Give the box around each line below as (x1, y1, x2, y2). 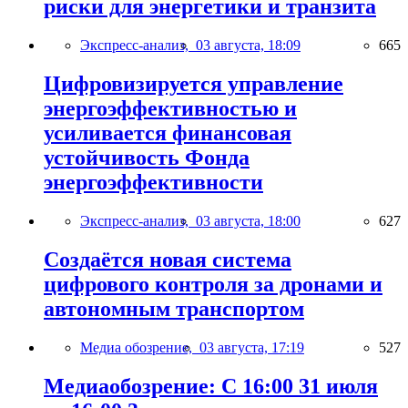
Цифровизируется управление (44, 71, 343, 96)
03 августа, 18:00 (196, 212, 301, 229)
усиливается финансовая (44, 120, 291, 145)
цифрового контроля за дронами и (44, 271, 382, 296)
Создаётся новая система (44, 247, 291, 271)
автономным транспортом (44, 296, 304, 321)
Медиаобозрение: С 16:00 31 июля (44, 373, 378, 398)
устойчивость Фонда (44, 145, 250, 169)
